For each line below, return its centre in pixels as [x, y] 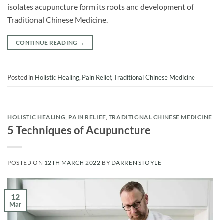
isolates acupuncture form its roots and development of [100, 7]
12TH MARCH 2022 [72, 163]
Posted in [21, 77]
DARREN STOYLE [136, 163]
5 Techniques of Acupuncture [79, 130]
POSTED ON [26, 163]
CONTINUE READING [47, 43]
